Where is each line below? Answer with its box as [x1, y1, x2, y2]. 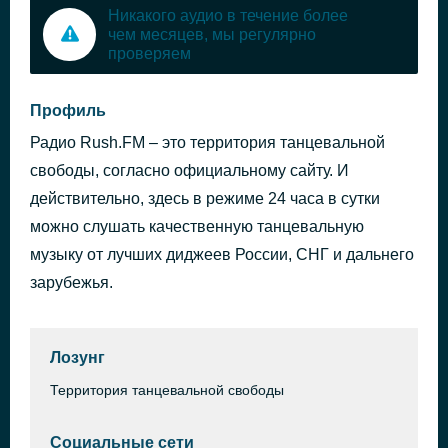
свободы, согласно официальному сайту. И [30, 162, 349, 179]
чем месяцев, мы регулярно [108, 26, 316, 43]
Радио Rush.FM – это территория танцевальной [30, 134, 385, 151]
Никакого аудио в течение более [108, 7, 348, 24]
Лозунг [50, 349, 105, 366]
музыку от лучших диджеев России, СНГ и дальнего [30, 246, 414, 263]
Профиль [30, 102, 106, 119]
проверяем [108, 45, 191, 62]
